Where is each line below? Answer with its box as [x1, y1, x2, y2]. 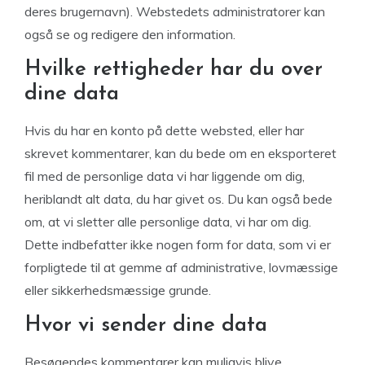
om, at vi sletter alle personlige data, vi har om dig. [24, 213, 311, 230]
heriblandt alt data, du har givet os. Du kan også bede [24, 191, 332, 207]
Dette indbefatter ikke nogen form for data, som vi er [24, 236, 331, 253]
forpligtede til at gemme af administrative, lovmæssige [24, 259, 338, 275]
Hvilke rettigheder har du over [24, 59, 323, 81]
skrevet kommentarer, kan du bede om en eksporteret [24, 145, 336, 161]
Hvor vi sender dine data [24, 314, 267, 336]
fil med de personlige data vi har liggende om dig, [24, 168, 305, 184]
